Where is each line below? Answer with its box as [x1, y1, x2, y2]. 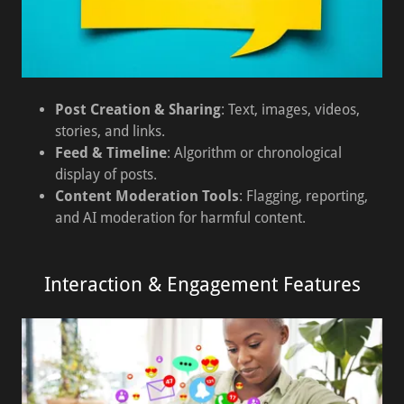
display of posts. [54, 166, 157, 183]
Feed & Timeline [54, 144, 167, 161]
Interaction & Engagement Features [43, 273, 361, 296]
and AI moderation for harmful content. [54, 209, 306, 226]
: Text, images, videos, [220, 101, 360, 118]
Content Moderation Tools [54, 188, 239, 205]
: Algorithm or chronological [166, 144, 342, 161]
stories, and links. [54, 123, 165, 140]
